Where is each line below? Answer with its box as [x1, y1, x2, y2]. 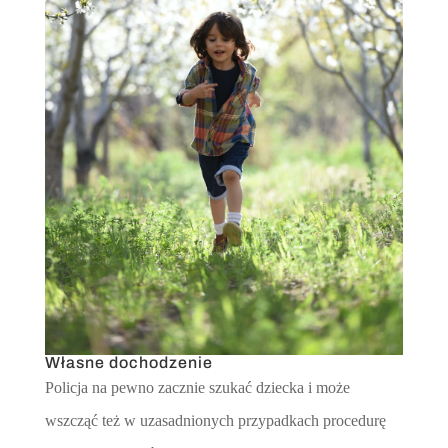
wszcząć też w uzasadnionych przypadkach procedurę [44, 411, 386, 429]
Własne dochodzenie [44, 353, 213, 371]
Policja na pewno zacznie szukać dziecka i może [44, 378, 350, 396]
